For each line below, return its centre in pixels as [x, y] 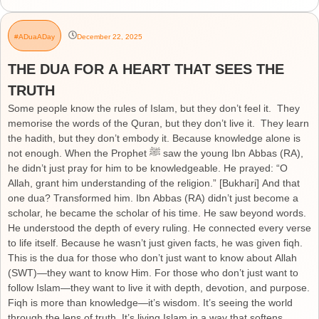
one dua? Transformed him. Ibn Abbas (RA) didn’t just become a [153, 198]
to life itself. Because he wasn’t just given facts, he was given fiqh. [155, 243]
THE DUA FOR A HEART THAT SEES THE [146, 69]
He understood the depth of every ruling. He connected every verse [159, 228]
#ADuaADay [35, 36]
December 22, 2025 [110, 37]
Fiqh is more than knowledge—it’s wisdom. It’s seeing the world [150, 303]
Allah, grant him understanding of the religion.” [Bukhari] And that [154, 183]
